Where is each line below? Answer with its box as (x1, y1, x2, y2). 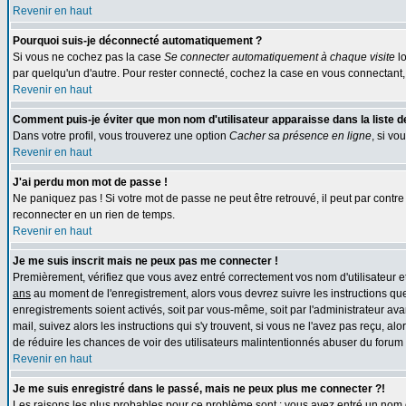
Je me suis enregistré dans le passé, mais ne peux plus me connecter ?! (13, 382, 385, 395)
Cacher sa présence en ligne (229, 130, 372, 142)
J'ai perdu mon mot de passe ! (13, 176, 168, 188)
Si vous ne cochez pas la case (13, 51, 164, 63)
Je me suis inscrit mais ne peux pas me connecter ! (13, 255, 278, 267)
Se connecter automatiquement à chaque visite (164, 51, 395, 63)
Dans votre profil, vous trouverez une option (13, 130, 229, 142)
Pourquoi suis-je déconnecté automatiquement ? (13, 34, 262, 47)
